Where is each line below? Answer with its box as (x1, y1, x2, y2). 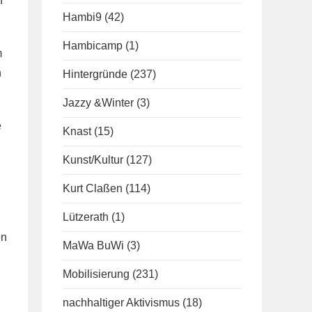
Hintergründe (63, 68, 127, 80)
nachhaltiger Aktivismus (63, 297, 180, 309)
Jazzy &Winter (63, 97, 134, 109)
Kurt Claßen (63, 182, 123, 194)
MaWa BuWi (63, 240, 124, 251)
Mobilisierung (63, 268, 130, 280)
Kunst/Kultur (63, 154, 123, 166)
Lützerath (63, 211, 109, 223)
